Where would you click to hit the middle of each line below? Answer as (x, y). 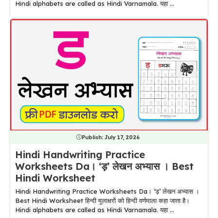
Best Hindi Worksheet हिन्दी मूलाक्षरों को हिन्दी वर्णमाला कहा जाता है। (102, 200)
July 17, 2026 (122, 137)
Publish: (93, 137)
